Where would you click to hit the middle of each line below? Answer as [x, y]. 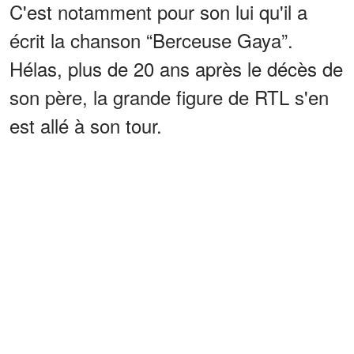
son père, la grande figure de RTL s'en [169, 96]
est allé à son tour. [86, 125]
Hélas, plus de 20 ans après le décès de [176, 68]
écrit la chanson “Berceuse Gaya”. [151, 40]
